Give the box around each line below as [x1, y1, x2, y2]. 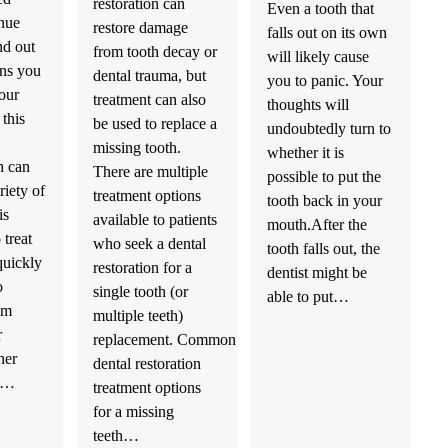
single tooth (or [92, 281, 188, 301]
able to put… [266, 286, 349, 306]
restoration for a [92, 257, 192, 277]
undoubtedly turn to [266, 118, 391, 138]
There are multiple [92, 161, 208, 181]
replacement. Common [92, 329, 236, 349]
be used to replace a [92, 113, 217, 133]
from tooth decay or [92, 41, 217, 61]
